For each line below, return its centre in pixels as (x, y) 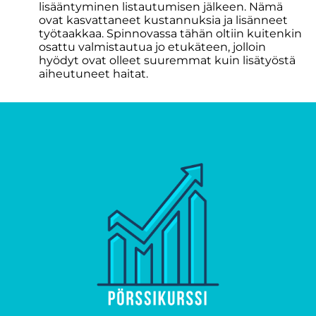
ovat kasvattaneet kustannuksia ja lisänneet (163, 20)
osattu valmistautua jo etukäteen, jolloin (152, 47)
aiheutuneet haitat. (93, 74)
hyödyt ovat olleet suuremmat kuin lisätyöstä (167, 60)
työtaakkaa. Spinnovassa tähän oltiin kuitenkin (170, 34)
